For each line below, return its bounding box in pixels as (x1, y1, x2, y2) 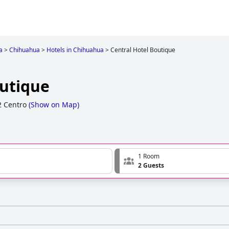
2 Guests (138, 161, 164, 170)
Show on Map (31, 100, 77, 110)
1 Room (138, 152, 159, 161)
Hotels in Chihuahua (47, 45, 104, 54)
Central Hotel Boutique (110, 45, 175, 54)
